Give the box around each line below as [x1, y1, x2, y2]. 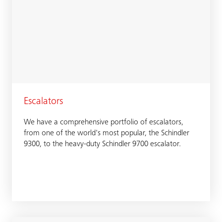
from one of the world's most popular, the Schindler [24, 129, 189, 137]
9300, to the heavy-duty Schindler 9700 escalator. [24, 140, 181, 148]
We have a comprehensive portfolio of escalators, [24, 118, 183, 126]
